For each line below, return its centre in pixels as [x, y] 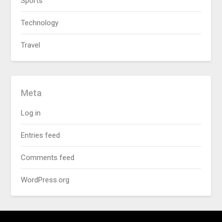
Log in [31, 113]
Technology [40, 23]
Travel [31, 45]
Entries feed [41, 135]
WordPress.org [45, 180]
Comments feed [48, 157]
